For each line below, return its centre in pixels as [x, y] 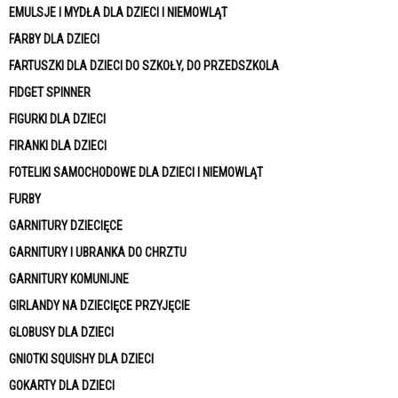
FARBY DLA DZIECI [54, 39]
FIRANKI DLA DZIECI [58, 146]
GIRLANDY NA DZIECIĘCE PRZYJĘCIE [99, 306]
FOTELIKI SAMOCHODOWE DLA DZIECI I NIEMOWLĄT [136, 172]
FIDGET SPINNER [50, 92]
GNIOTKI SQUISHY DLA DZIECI [81, 359]
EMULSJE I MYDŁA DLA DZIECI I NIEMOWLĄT [118, 12]
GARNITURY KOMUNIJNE [69, 279]
